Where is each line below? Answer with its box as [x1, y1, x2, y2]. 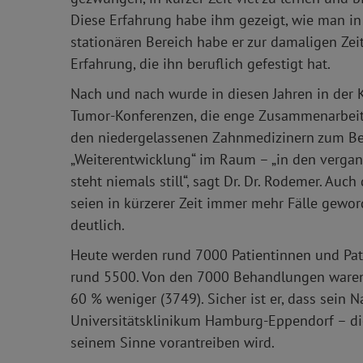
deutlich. [70, 215, 125, 234]
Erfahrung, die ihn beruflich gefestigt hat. [70, 53, 331, 73]
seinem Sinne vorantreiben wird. [70, 332, 275, 352]
